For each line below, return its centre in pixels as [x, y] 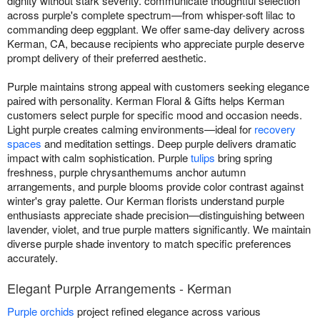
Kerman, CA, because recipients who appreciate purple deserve [156, 43]
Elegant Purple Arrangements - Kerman [119, 287]
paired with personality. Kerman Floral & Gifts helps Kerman [146, 100]
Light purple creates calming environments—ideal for [131, 129]
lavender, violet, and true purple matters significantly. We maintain [159, 229]
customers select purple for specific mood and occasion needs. [155, 114]
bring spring [244, 157]
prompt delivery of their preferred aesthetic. [107, 57]
